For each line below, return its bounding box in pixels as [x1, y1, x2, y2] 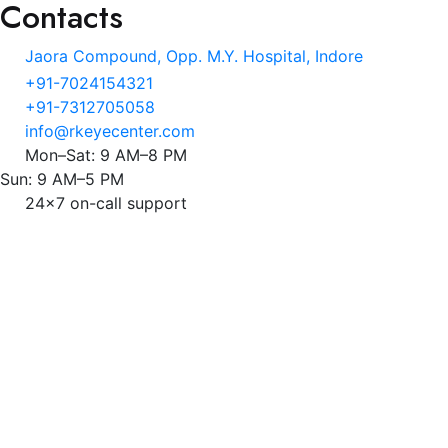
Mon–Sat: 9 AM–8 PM [25, 145, 187, 166]
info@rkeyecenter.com [25, 121, 195, 142]
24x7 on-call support [25, 193, 187, 214]
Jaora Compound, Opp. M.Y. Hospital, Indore [25, 46, 363, 67]
